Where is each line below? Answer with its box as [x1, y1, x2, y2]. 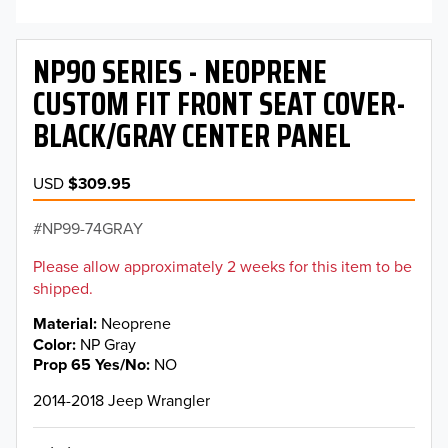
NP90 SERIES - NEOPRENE [33, 47, 327, 98]
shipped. [33, 277, 93, 300]
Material [33, 312, 93, 336]
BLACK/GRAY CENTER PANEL [33, 111, 351, 162]
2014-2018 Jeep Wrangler [33, 388, 210, 411]
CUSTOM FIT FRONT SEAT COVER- [33, 79, 406, 130]
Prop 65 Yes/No [33, 352, 146, 376]
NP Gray [80, 332, 136, 355]
